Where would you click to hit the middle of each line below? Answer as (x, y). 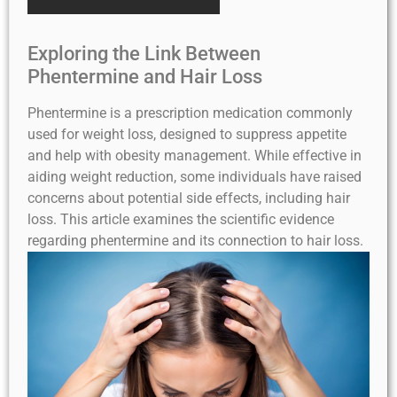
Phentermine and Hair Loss (145, 77)
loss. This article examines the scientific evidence (181, 219)
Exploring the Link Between (144, 54)
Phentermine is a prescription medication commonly (190, 113)
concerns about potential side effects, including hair (189, 198)
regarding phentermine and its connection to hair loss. (195, 241)
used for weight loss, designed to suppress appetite (187, 134)
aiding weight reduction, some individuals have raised (195, 177)
